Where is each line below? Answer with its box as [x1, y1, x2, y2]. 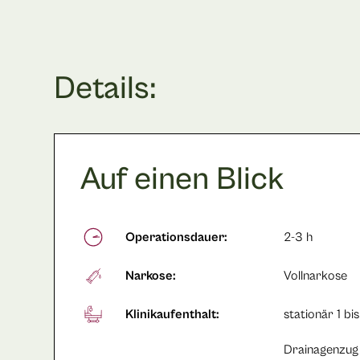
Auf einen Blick [80, 161, 284, 198]
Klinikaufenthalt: [125, 307, 219, 322]
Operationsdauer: [125, 230, 227, 245]
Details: [54, 70, 157, 108]
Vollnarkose [284, 268, 348, 284]
